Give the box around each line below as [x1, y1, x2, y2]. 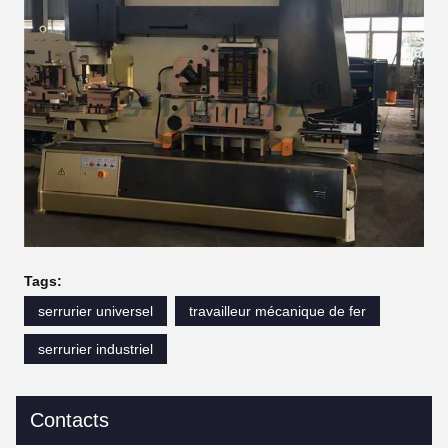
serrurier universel [38, 302, 153, 319]
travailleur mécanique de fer [189, 302, 366, 319]
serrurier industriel [38, 340, 153, 357]
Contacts [30, 408, 109, 431]
